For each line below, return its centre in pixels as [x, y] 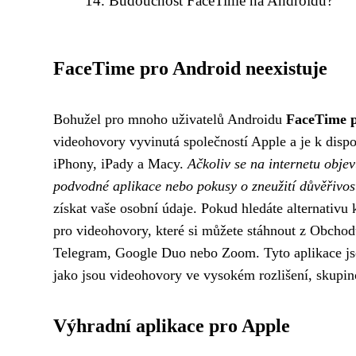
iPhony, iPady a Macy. [120, 164]
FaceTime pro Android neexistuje [190, 68]
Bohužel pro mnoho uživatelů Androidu [170, 119]
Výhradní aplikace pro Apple [172, 326]
